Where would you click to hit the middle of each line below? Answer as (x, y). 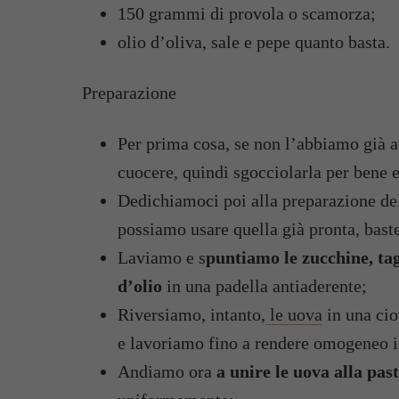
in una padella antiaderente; (265, 286)
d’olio (140, 286)
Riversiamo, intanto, (191, 314)
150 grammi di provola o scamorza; (247, 13)
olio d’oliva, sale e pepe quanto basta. (254, 42)
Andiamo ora (167, 371)
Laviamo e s (162, 257)
